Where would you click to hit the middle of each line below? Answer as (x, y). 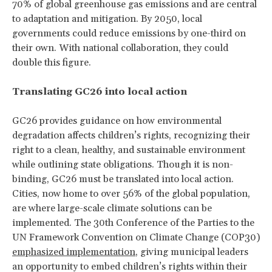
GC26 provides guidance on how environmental (117, 121)
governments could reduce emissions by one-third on (129, 33)
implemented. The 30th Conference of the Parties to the (133, 223)
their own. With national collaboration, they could (120, 48)
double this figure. (52, 62)
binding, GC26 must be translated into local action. (123, 179)
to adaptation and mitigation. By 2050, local (107, 19)
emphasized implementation (74, 252)
